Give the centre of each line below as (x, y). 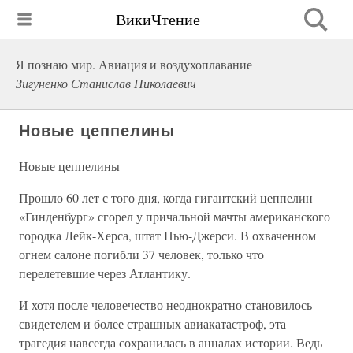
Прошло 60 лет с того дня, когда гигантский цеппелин (166, 197)
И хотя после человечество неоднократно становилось (165, 305)
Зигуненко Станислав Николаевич (106, 83)
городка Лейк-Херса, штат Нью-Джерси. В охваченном (167, 235)
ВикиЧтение (158, 19)
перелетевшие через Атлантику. (105, 273)
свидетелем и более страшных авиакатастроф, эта (152, 323)
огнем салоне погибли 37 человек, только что (141, 254)
